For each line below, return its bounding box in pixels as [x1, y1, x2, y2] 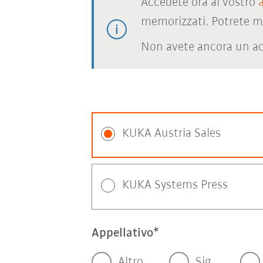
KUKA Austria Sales [122, 127, 221, 140]
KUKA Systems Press [122, 178, 228, 192]
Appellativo [91, 227, 153, 240]
